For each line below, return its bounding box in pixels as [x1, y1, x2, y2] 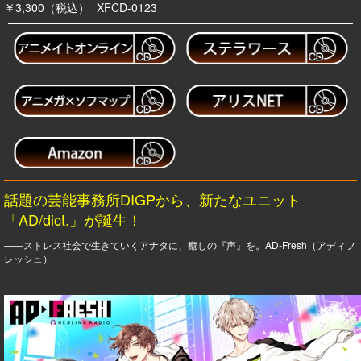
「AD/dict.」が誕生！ [4, 209, 142, 230]
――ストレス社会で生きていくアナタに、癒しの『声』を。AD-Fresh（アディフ [4, 238, 355, 252]
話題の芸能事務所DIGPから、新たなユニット [4, 189, 301, 210]
